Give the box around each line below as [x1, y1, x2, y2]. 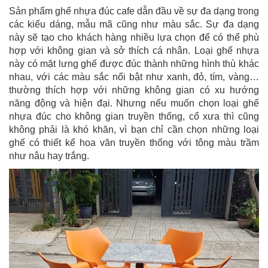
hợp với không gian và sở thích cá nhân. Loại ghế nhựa [9, 45, 259, 56]
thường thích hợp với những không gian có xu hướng [9, 84, 259, 95]
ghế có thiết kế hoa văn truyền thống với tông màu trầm [9, 137, 259, 148]
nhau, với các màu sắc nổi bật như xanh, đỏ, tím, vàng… [9, 71, 259, 82]
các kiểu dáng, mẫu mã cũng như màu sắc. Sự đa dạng [9, 19, 259, 29]
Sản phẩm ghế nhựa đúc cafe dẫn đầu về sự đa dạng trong [9, 5, 259, 16]
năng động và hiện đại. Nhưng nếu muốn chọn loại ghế [9, 98, 259, 108]
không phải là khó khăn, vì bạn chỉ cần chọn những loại [9, 124, 259, 135]
